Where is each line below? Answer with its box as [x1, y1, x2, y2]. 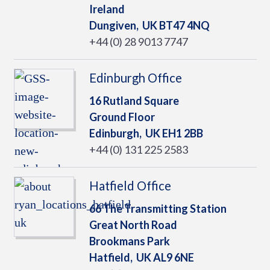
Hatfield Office [89, 178, 171, 193]
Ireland [89, 2, 125, 16]
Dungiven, [89, 19, 142, 32]
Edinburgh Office [89, 71, 182, 85]
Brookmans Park [89, 234, 170, 248]
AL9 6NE [151, 251, 194, 264]
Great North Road [89, 218, 177, 231]
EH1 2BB [160, 127, 203, 140]
